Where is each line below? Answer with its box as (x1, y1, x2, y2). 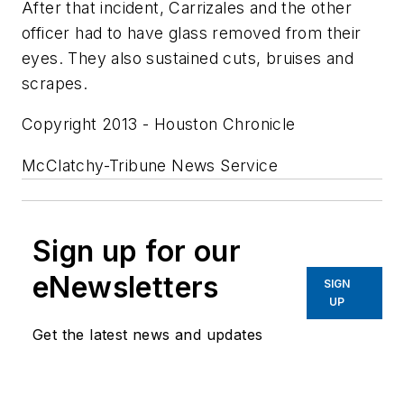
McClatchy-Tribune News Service (22, 155, 278, 175)
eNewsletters (32, 269, 219, 305)
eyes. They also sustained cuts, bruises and (22, 48, 354, 68)
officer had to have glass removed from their (22, 23, 362, 42)
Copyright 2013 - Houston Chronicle (22, 115, 296, 134)
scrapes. (22, 73, 88, 93)
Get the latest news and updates (32, 325, 263, 344)
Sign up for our (32, 233, 241, 269)
